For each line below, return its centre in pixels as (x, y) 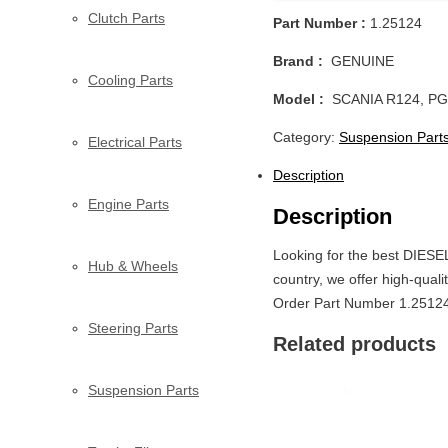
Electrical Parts (135, 141)
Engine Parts (128, 203)
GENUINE (358, 60)
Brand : (298, 60)
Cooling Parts (130, 79)
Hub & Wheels (133, 265)
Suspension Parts (143, 389)
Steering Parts (133, 327)
